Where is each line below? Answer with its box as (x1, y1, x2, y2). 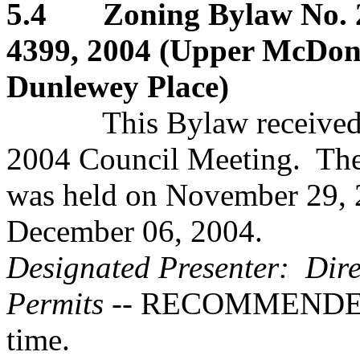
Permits (6, 286, 104, 321)
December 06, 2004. (6, 214, 263, 248)
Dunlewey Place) (6, 69, 229, 104)
